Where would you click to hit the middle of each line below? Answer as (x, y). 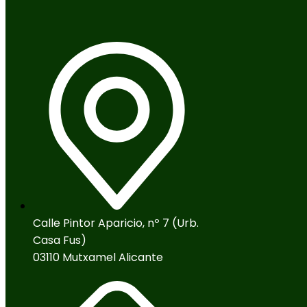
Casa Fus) (60, 240)
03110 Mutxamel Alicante (98, 257)
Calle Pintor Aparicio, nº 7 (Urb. (116, 223)
